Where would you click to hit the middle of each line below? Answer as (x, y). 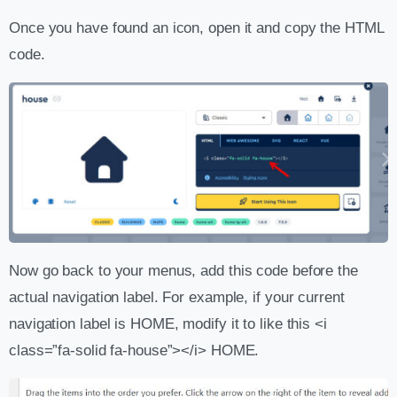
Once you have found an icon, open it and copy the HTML (196, 28)
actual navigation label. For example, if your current (177, 297)
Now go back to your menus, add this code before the (183, 270)
